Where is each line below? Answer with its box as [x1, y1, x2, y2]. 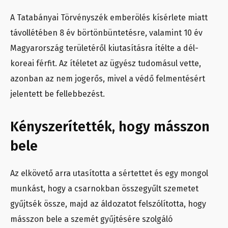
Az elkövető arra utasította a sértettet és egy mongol [10, 168, 208, 179]
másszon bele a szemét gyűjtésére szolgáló [10, 214, 173, 224]
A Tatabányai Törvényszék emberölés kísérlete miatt [10, 13, 208, 23]
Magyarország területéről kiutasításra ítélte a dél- [10, 43, 198, 53]
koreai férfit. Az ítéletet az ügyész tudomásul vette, [10, 59, 201, 69]
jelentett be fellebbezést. [10, 89, 105, 99]
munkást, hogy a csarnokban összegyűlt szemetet [10, 184, 198, 194]
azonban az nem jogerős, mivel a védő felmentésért [10, 74, 205, 84]
